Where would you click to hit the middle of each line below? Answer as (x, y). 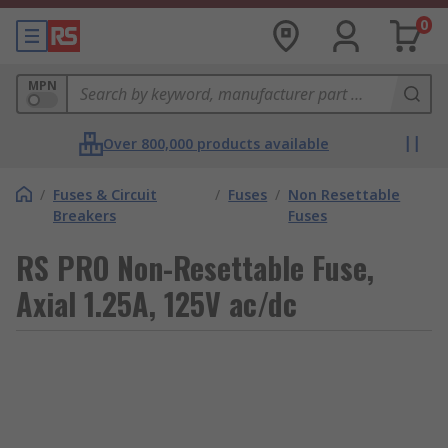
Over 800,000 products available (216, 143)
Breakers (84, 215)
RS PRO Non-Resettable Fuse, (195, 267)
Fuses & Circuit (105, 194)
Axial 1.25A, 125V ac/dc (156, 303)
